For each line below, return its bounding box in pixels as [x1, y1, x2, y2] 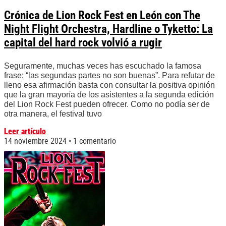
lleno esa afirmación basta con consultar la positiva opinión [4, 81, 215, 90]
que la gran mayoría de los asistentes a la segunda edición [4, 90, 214, 99]
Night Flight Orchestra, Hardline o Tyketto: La [4, 22, 213, 36]
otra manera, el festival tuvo [4, 109, 102, 119]
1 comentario [71, 136, 116, 146]
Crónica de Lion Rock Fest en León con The [4, 9, 200, 23]
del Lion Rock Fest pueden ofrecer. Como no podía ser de [4, 100, 210, 109]
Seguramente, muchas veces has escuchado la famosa [4, 62, 201, 71]
